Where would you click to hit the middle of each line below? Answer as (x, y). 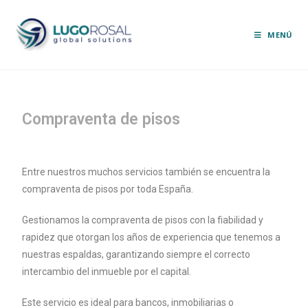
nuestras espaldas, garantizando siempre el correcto (136, 254)
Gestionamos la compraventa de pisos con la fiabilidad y (143, 220)
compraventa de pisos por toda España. (108, 189)
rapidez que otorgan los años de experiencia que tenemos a (152, 237)
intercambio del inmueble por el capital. (107, 272)
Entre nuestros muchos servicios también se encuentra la (146, 172)
